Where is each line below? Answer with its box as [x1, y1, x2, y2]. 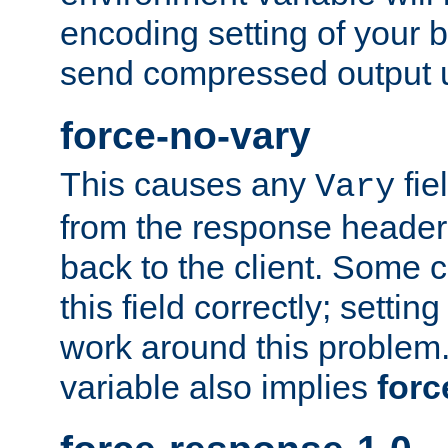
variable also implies [60, 368, 377, 407]
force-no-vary [60, 113, 311, 157]
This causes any [60, 165, 315, 204]
